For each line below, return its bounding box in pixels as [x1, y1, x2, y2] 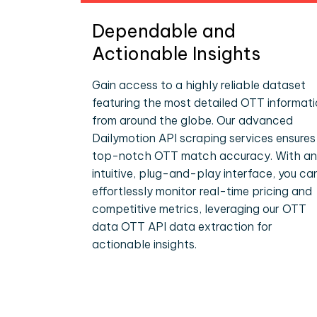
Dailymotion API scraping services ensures [92, 131, 316, 145]
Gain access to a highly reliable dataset [92, 78, 306, 92]
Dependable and [92, 20, 236, 42]
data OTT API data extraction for [92, 219, 272, 234]
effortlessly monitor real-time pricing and [92, 184, 312, 198]
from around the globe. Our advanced [92, 113, 293, 127]
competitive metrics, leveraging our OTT [92, 202, 306, 216]
